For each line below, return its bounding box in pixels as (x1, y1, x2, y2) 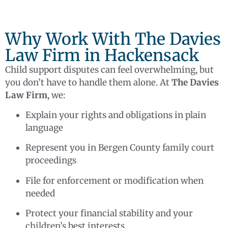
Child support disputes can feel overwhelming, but (5, 64, 214, 75)
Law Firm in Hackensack (5, 45, 199, 66)
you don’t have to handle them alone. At (5, 76, 172, 88)
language (25, 122, 63, 134)
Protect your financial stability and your (25, 208, 193, 219)
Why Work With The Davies (5, 28, 221, 49)
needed (25, 187, 55, 199)
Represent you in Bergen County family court (25, 142, 214, 154)
